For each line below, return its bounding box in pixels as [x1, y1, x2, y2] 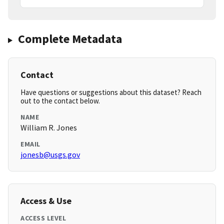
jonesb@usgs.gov [20, 149, 80, 160]
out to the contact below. [20, 96, 100, 106]
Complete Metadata [17, 31, 122, 47]
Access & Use [20, 195, 71, 207]
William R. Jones [20, 122, 77, 133]
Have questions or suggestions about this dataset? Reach [20, 87, 201, 97]
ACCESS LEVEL [20, 213, 66, 223]
